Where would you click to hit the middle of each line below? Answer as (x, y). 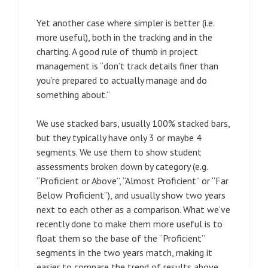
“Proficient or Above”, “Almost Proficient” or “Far (133, 180)
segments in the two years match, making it (124, 252)
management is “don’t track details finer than (127, 66)
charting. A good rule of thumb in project (117, 51)
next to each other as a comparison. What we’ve (133, 209)
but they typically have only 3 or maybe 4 (119, 137)
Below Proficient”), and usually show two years (131, 195)
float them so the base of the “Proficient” (121, 238)
